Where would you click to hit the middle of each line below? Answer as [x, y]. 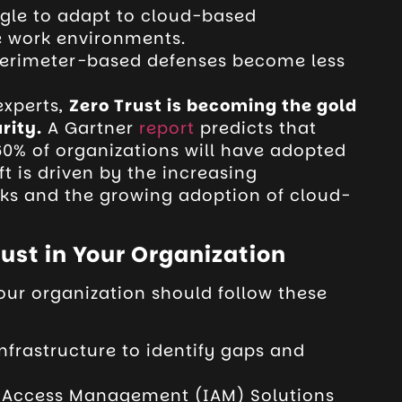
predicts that [255, 128]
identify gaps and [225, 351]
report [166, 128]
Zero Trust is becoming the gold [213, 106]
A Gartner [90, 128]
